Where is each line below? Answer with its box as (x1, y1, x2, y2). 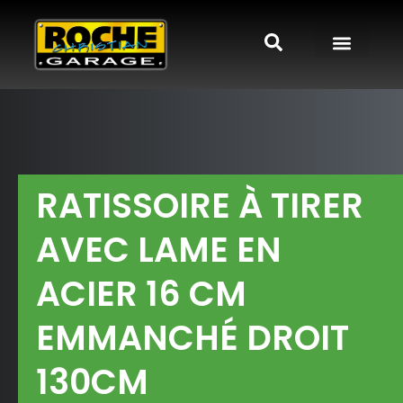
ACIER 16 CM (36, 270, 246, 318)
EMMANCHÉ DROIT (36, 314, 349, 363)
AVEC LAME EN (36, 226, 282, 274)
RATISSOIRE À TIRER (36, 182, 363, 230)
